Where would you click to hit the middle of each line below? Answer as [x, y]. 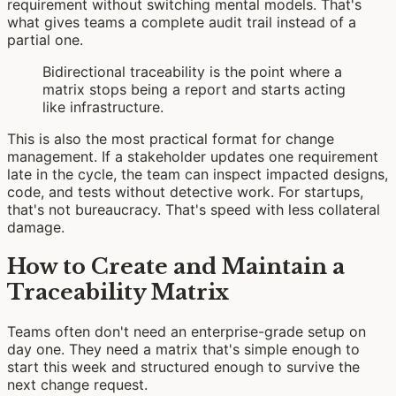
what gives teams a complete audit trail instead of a [182, 22]
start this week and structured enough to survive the [183, 366]
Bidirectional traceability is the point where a [192, 71]
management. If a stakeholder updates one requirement [193, 156]
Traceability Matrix [118, 292]
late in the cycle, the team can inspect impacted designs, [198, 174]
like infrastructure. [103, 107]
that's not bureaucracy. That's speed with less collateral [194, 209]
